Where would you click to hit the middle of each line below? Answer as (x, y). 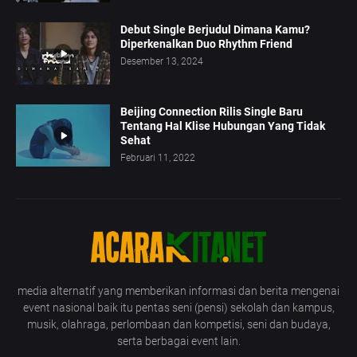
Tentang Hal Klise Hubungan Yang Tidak (223, 126)
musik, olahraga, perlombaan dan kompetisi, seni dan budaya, (178, 325)
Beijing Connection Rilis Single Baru (212, 112)
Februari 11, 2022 (158, 158)
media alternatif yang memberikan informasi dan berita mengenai (178, 291)
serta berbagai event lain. (178, 341)
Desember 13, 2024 (162, 62)
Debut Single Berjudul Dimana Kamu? (215, 30)
